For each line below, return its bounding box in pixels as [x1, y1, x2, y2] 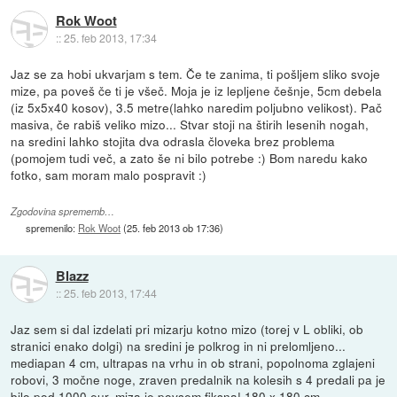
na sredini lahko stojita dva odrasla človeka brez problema [11, 131, 336, 150]
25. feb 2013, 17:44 [63, 285, 157, 301]
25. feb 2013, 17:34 [63, 30, 157, 46]
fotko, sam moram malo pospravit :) [11, 165, 207, 183]
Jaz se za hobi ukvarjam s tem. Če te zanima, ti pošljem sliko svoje [11, 64, 381, 82]
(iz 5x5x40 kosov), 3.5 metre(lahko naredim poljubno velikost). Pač [11, 97, 383, 116]
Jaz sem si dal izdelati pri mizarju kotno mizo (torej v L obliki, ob [11, 319, 364, 338]
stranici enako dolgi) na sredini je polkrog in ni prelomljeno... [11, 336, 346, 354]
